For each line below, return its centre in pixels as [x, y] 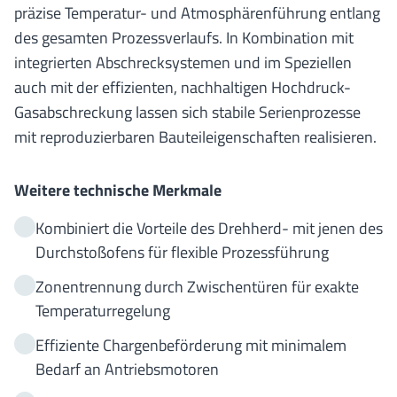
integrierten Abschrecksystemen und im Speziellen [183, 62]
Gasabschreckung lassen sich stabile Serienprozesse [187, 112]
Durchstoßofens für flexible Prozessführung [182, 252]
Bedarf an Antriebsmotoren [127, 369]
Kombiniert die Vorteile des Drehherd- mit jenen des [209, 228]
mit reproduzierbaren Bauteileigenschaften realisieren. [195, 137]
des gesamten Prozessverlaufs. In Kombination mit [184, 38]
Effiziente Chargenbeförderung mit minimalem [191, 345]
